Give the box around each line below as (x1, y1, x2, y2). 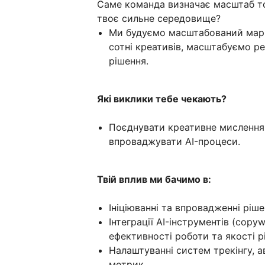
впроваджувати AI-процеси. (109, 135, 240, 148)
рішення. (109, 55, 148, 67)
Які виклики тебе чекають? (97, 93, 227, 105)
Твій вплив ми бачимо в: (97, 173, 211, 186)
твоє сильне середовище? (97, 12, 221, 25)
